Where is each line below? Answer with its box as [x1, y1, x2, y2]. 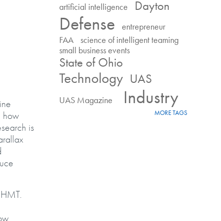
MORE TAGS [154, 109, 187, 117]
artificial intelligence [59, 1, 128, 12]
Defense [59, 12, 115, 35]
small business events [59, 44, 130, 56]
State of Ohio [59, 54, 123, 71]
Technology [59, 69, 123, 87]
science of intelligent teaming [80, 34, 179, 45]
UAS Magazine [59, 94, 112, 106]
